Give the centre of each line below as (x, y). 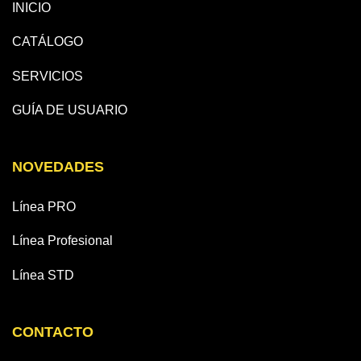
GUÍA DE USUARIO (70, 110)
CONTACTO (53, 332)
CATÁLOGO (48, 42)
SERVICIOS (48, 76)
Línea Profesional (62, 241)
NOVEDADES (58, 167)
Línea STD (43, 275)
